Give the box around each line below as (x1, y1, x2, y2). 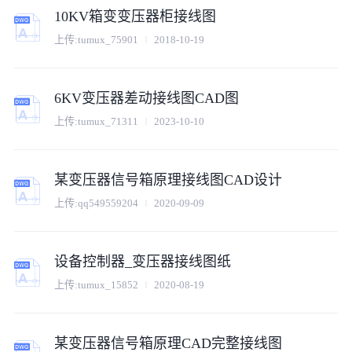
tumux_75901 (78, 33, 139, 46)
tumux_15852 (78, 278, 139, 291)
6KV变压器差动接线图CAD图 (54, 90, 240, 107)
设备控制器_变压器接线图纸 (54, 254, 232, 270)
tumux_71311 (78, 115, 139, 127)
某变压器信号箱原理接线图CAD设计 (54, 172, 283, 189)
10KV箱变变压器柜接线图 (54, 9, 217, 25)
